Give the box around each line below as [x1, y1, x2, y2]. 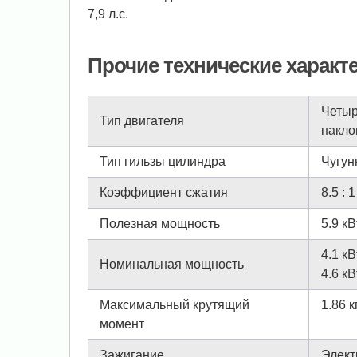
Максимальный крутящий [100, 298, 249, 312]
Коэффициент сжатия [100, 186, 228, 200]
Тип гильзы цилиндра [100, 155, 226, 169]
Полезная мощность [100, 217, 220, 231]
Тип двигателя [100, 114, 184, 128]
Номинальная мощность [100, 257, 244, 272]
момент [100, 317, 144, 331]
